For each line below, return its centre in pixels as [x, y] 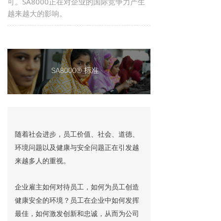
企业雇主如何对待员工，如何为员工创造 [77, 187]
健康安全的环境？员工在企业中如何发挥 [77, 200]
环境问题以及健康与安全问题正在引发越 [77, 147]
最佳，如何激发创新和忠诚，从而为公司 [77, 214]
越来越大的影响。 [37, 13]
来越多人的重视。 [42, 161]
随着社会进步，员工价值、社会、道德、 [77, 134]
